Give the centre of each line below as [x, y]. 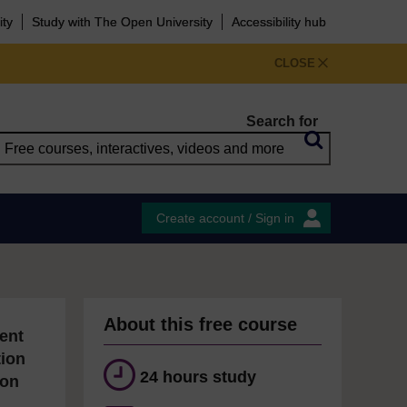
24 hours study [198, 377]
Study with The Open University [122, 22]
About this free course [200, 324]
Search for [282, 121]
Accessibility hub [279, 22]
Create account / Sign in [225, 218]
